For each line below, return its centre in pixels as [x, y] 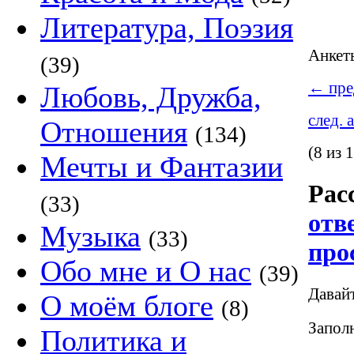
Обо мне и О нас [146, 271]
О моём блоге [127, 306]
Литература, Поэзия [167, 28]
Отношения [114, 132]
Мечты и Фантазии [162, 167]
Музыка [90, 236]
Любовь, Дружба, [151, 97]
